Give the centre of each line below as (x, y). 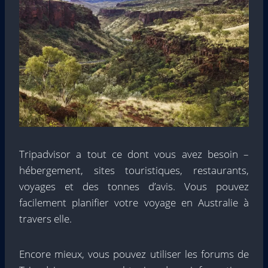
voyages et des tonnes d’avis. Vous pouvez (134, 187)
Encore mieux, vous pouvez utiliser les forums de (134, 254)
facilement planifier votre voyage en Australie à (134, 203)
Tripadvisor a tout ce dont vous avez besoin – (134, 154)
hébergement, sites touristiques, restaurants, (134, 170)
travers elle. (45, 219)
